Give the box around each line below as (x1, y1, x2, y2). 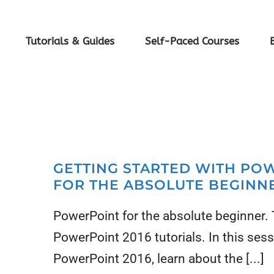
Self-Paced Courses (145, 35, 240, 47)
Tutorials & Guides (26, 35, 115, 47)
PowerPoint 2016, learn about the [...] (53, 251, 265, 266)
